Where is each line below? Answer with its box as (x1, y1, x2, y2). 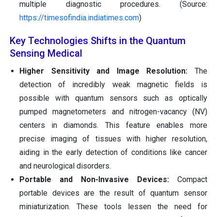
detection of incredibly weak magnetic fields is (19, 80, 207, 90)
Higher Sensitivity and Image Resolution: (19, 66, 195, 76)
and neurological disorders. (19, 161, 111, 171)
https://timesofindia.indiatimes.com (19, 13, 139, 23)
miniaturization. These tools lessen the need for (19, 202, 207, 212)
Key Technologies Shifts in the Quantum (10, 35, 186, 47)
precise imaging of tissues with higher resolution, (19, 134, 207, 144)
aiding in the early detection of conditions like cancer (19, 148, 207, 157)
